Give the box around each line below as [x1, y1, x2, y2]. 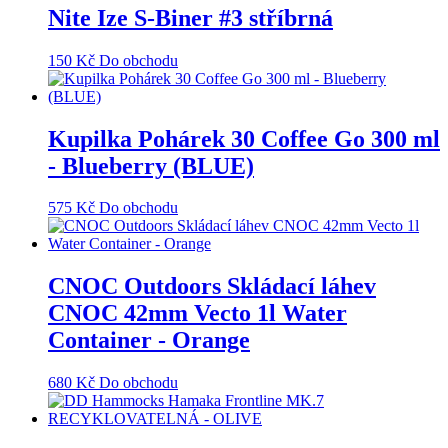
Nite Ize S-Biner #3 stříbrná [48, 4, 333, 31]
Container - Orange [48, 327, 250, 354]
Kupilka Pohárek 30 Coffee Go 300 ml [48, 125, 440, 152]
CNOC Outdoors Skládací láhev [48, 273, 376, 300]
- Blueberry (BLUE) [48, 152, 254, 179]
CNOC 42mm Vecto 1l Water [48, 300, 347, 327]
